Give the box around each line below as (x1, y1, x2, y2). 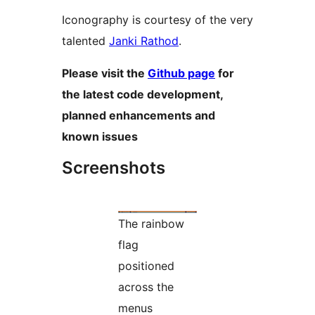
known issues (62, 129, 138, 144)
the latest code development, (62, 87, 224, 102)
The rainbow (118, 217, 184, 231)
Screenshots (62, 157, 165, 179)
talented (62, 34, 109, 49)
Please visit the (62, 66, 148, 81)
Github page (148, 66, 215, 81)
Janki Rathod (109, 34, 179, 49)
